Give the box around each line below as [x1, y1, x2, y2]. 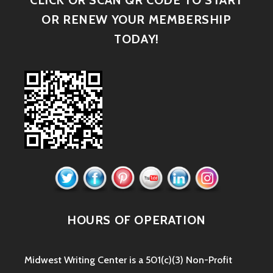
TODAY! [114, 32, 159, 47]
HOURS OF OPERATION [67, 213, 206, 228]
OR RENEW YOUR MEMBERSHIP [41, 12, 232, 27]
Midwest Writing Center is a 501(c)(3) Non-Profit [24, 254, 232, 266]
